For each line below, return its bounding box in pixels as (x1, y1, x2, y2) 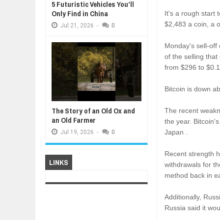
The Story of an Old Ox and (51, 106, 135, 116)
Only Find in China (51, 8, 108, 19)
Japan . (165, 128, 188, 137)
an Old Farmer (51, 115, 96, 125)
